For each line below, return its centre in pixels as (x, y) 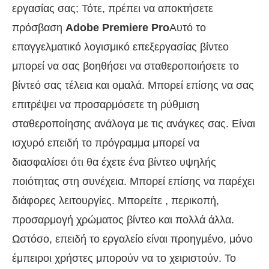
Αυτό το (188, 27)
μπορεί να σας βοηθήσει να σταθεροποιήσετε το (125, 66)
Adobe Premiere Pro (117, 27)
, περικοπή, (192, 200)
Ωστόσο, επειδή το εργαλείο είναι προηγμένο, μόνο (132, 239)
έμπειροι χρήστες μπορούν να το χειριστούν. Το (124, 258)
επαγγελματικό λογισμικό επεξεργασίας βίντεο (120, 47)
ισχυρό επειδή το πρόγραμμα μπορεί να (106, 143)
